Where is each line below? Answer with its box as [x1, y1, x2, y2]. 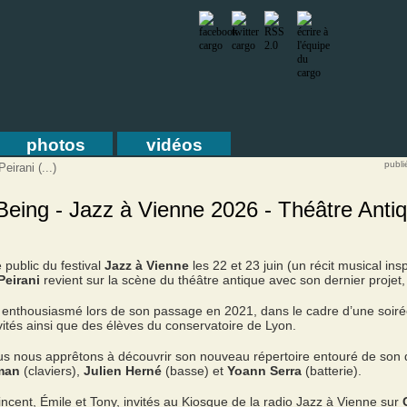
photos [25, 135, 85, 154]
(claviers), [20, 363, 84, 378]
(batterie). [302, 363, 362, 378]
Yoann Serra [227, 363, 302, 378]
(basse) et [162, 363, 227, 378]
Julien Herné [84, 363, 162, 378]
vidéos [145, 135, 203, 154]
